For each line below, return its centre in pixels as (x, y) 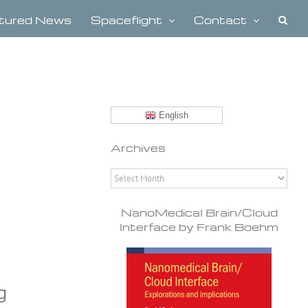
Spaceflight (126, 20)
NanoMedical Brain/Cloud (199, 213)
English (173, 115)
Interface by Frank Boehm (199, 227)
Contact (220, 20)
